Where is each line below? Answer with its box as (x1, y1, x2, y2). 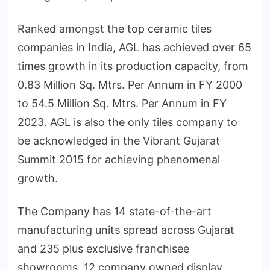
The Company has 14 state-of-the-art (17, 205, 212, 218)
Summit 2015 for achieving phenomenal (17, 153, 220, 166)
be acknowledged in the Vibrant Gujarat (17, 134, 220, 148)
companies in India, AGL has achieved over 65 (17, 41, 251, 54)
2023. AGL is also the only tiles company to (17, 116, 237, 129)
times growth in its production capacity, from (17, 60, 248, 73)
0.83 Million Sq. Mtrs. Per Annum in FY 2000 (17, 78, 242, 92)
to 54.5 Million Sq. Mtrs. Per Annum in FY (17, 97, 227, 110)
